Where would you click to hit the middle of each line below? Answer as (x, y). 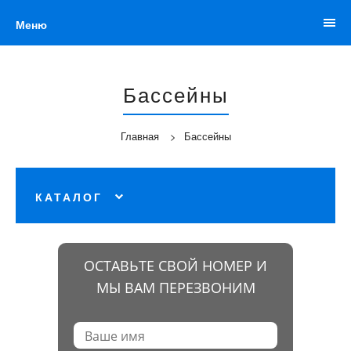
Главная (139, 136)
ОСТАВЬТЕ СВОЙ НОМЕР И (175, 265)
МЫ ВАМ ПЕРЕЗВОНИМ (175, 287)
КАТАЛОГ (69, 196)
